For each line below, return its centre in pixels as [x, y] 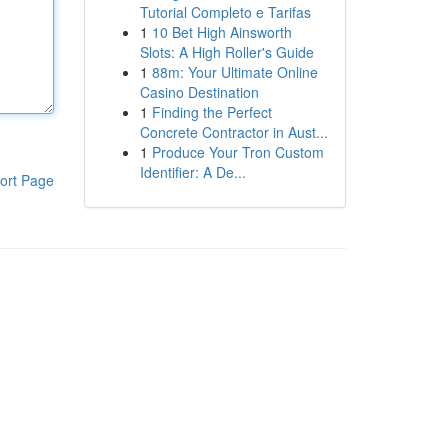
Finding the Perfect [211, 112]
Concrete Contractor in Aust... [233, 132]
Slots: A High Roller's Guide [226, 52]
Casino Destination [199, 92]
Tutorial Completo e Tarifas [225, 12]
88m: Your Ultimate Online [234, 72]
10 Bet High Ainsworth [221, 32]
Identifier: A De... [192, 172]
